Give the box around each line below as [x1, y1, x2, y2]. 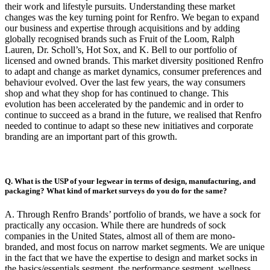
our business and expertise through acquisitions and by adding [5, 23, 240, 34]
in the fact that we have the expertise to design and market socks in [5, 252, 257, 263]
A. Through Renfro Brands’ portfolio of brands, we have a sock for [5, 209, 260, 219]
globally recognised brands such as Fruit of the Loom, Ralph [5, 34, 234, 45]
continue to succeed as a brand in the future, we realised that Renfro [5, 110, 262, 121]
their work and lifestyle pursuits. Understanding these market [5, 1, 235, 12]
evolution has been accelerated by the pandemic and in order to [5, 99, 243, 110]
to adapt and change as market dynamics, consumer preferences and [5, 66, 262, 77]
